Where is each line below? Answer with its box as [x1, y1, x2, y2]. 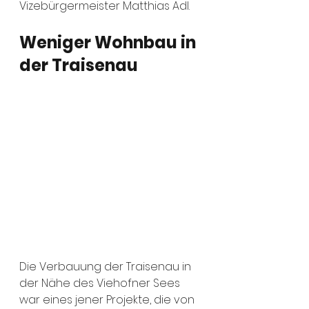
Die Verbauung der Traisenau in [19, 259, 194, 275]
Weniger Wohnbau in [19, 31, 199, 54]
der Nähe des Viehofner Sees [19, 275, 183, 291]
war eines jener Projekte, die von [19, 292, 197, 308]
